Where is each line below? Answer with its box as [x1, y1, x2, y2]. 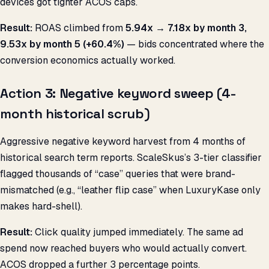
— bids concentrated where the [124, 38, 264, 51]
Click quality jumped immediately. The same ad [32, 226, 243, 239]
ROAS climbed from [32, 22, 125, 35]
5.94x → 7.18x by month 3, [125, 22, 247, 35]
